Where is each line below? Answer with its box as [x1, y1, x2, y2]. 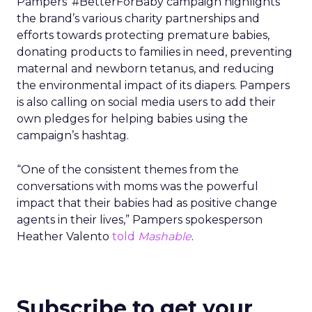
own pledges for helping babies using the [17, 112, 248, 125]
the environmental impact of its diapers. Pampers [17, 79, 290, 92]
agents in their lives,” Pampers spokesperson [17, 213, 263, 226]
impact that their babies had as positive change [17, 196, 277, 210]
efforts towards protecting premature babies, [17, 29, 270, 42]
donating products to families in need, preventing [17, 45, 292, 58]
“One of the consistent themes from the [17, 163, 239, 176]
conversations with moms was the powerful [17, 180, 258, 193]
